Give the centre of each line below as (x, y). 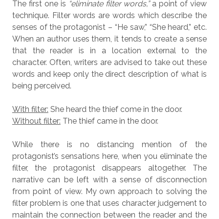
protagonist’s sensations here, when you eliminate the (109, 156)
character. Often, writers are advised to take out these (109, 62)
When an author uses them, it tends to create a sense (109, 39)
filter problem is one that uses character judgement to (109, 203)
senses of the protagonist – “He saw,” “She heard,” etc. (109, 27)
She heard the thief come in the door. (115, 109)
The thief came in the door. (109, 121)
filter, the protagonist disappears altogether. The (109, 168)
